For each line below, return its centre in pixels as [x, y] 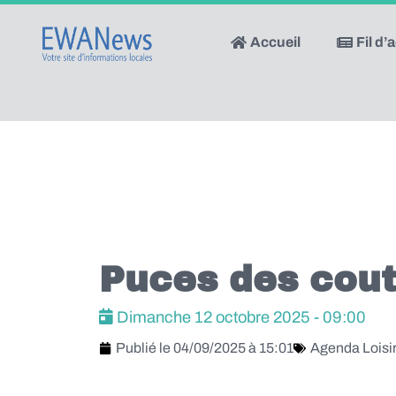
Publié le [145, 348]
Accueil [274, 42]
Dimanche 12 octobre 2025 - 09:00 [240, 318]
